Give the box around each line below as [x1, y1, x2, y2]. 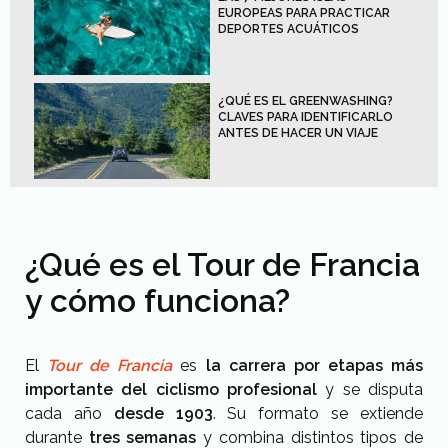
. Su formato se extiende [212, 403, 424, 423]
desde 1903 [113, 403, 213, 423]
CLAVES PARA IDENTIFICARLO [218, 109, 393, 124]
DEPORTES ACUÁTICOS [218, 21, 359, 36]
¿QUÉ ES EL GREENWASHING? [218, 93, 393, 108]
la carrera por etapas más [197, 355, 424, 375]
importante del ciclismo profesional [25, 379, 317, 399]
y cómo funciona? [25, 281, 290, 319]
